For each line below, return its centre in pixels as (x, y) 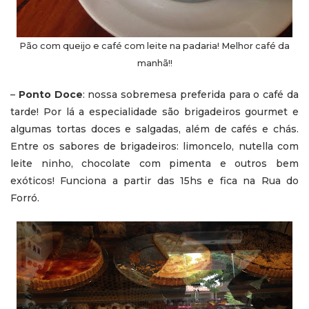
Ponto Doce (50, 94)
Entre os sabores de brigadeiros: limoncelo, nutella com (154, 146)
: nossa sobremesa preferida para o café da (191, 94)
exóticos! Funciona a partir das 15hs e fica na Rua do (154, 180)
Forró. (25, 198)
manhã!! (154, 63)
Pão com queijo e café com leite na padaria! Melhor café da (154, 46)
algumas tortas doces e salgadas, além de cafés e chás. (154, 129)
